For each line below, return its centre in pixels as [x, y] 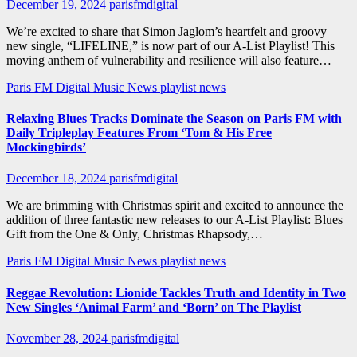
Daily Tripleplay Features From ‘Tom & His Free [139, 133]
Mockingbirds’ [46, 147]
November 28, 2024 [59, 338]
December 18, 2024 [58, 178]
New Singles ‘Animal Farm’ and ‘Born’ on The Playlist [154, 307]
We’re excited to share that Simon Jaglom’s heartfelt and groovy [167, 31]
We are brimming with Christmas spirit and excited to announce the [175, 206]
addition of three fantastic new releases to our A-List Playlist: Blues [175, 220]
